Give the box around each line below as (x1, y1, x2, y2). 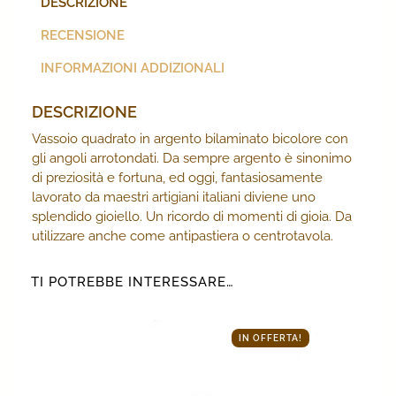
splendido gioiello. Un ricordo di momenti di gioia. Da (32, 208, 352, 225)
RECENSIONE (41, 27, 125, 44)
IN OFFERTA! (239, 332, 303, 343)
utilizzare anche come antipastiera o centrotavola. (32, 227, 333, 244)
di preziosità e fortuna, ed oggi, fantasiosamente (32, 169, 323, 186)
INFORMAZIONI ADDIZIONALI (41, 60, 225, 77)
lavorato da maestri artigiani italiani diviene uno (32, 188, 316, 205)
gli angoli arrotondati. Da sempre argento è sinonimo (32, 149, 352, 166)
